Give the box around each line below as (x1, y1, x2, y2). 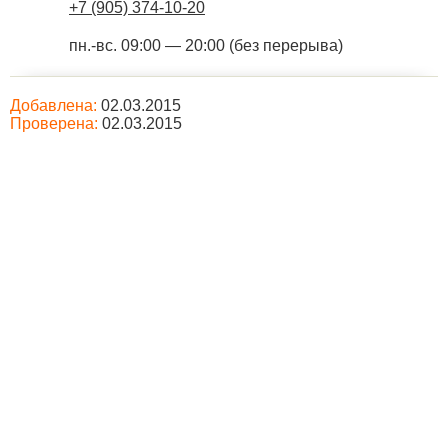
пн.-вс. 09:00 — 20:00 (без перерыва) (69, 37, 343, 54)
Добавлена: (10, 97, 97, 114)
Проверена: (10, 115, 98, 132)
